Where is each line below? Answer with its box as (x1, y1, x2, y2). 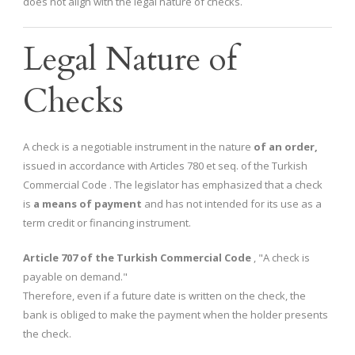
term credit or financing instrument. (23, 216, 191, 231)
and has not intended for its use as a (142, 197, 322, 212)
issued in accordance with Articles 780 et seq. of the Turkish (23, 158, 307, 174)
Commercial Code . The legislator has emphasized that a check (23, 177, 323, 193)
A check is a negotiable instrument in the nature (23, 139, 254, 155)
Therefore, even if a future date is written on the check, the (23, 288, 306, 303)
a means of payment (33, 197, 142, 212)
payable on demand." (23, 269, 128, 284)
